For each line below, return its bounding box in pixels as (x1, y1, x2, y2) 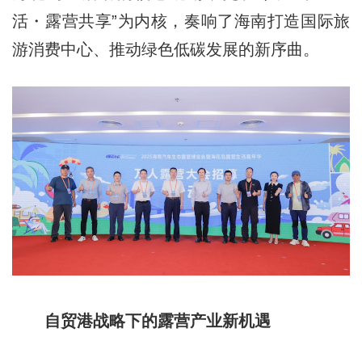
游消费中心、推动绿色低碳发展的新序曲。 (11, 40, 319, 58)
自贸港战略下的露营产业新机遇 (44, 312, 271, 330)
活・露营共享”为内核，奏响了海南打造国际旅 (11, 11, 351, 30)
